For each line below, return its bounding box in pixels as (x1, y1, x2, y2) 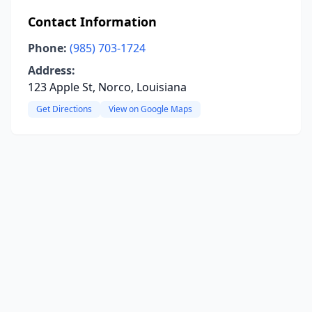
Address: (28, 63, 75, 78)
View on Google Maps (109, 103, 192, 115)
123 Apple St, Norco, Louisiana (28, 79, 187, 95)
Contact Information (28, 13, 157, 30)
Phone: (28, 40, 67, 56)
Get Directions (36, 103, 92, 115)
